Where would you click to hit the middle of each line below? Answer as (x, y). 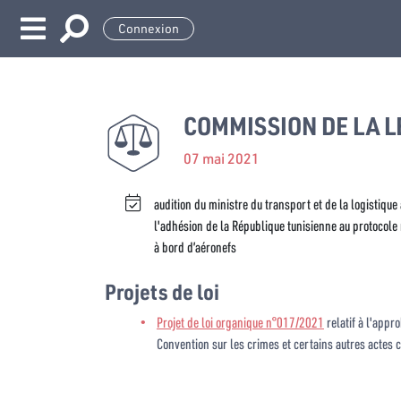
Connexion (149, 28)
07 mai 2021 (222, 158)
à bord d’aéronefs (195, 247)
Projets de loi (162, 291)
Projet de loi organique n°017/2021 (240, 322)
